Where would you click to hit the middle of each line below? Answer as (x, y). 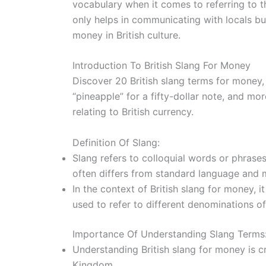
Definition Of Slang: (116, 142)
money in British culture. (126, 35)
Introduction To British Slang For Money (161, 66)
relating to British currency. (133, 112)
